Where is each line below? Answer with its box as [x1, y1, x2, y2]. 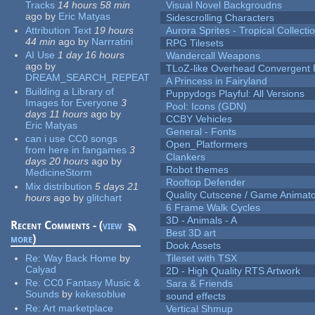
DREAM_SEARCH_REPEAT [25, 72, 150, 84]
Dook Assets [166, 240, 221, 252]
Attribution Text [25, 24, 92, 36]
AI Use [25, 49, 56, 61]
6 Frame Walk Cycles [166, 202, 261, 214]
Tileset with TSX [166, 252, 238, 264]
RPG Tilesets [166, 37, 224, 49]
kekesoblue [75, 288, 127, 300]
